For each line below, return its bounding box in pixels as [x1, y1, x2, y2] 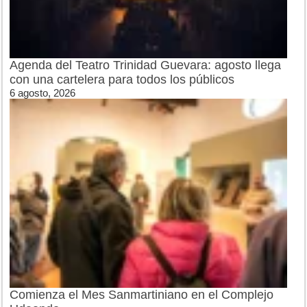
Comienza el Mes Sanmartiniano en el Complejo [10, 287, 274, 302]
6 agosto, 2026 [10, 87, 76, 99]
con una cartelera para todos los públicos [10, 73, 235, 87]
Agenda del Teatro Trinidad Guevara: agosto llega [10, 58, 282, 73]
